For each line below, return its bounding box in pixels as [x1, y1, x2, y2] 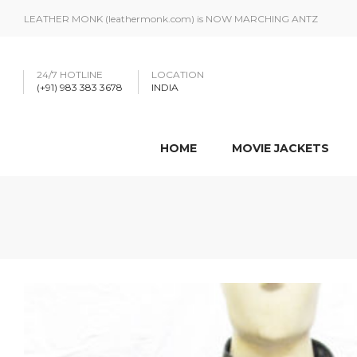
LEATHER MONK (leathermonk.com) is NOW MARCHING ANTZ [24, 12, 318, 25]
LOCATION [151, 69, 204, 80]
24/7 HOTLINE [37, 69, 103, 80]
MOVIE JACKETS [232, 141, 329, 155]
